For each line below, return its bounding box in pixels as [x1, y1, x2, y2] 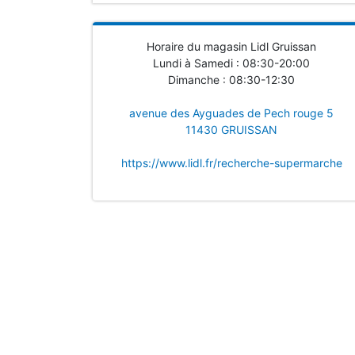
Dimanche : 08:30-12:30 [168, 73, 295, 86]
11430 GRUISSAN [185, 123, 277, 136]
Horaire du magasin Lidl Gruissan [147, 40, 316, 53]
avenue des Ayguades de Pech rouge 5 [129, 106, 334, 120]
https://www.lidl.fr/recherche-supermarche [120, 156, 342, 170]
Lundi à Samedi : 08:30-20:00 [153, 56, 310, 70]
